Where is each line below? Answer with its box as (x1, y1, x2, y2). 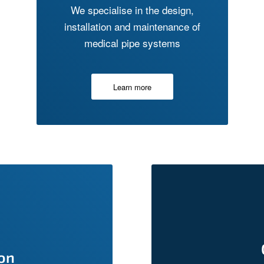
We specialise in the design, (71, 2, 194, 18)
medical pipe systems (84, 35, 181, 51)
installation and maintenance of (64, 19, 201, 34)
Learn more (113, 81, 152, 93)
